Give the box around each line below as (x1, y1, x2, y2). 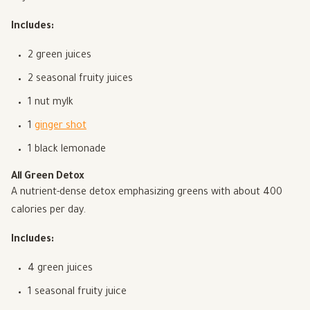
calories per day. (11, 206, 86, 217)
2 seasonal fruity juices (28, 74, 133, 86)
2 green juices (28, 51, 91, 62)
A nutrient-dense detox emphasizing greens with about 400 (11, 188, 282, 199)
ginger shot (35, 121, 86, 133)
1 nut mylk (28, 98, 73, 109)
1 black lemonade (28, 145, 106, 156)
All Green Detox (11, 172, 84, 183)
